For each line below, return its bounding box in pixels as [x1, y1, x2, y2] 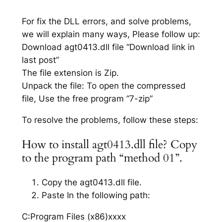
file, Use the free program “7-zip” [21, 94, 153, 104]
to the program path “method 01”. [21, 150, 182, 166]
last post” [21, 55, 59, 65]
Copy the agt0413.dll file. [41, 177, 142, 188]
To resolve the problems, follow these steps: [21, 114, 198, 125]
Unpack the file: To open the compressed [21, 81, 186, 91]
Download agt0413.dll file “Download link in [21, 42, 195, 53]
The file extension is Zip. [21, 68, 119, 78]
